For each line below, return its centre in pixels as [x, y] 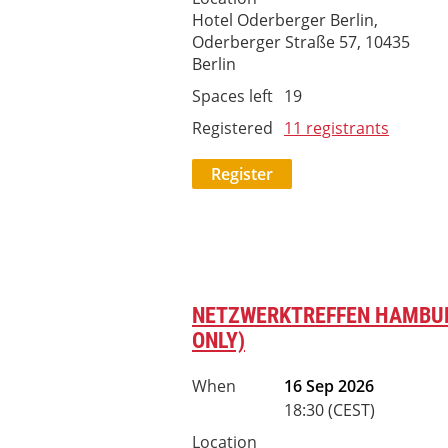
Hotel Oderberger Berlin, [285, 20]
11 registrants [336, 128]
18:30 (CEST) [329, 410]
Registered [232, 128]
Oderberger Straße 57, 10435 [301, 42]
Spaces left [232, 96]
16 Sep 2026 [329, 386]
